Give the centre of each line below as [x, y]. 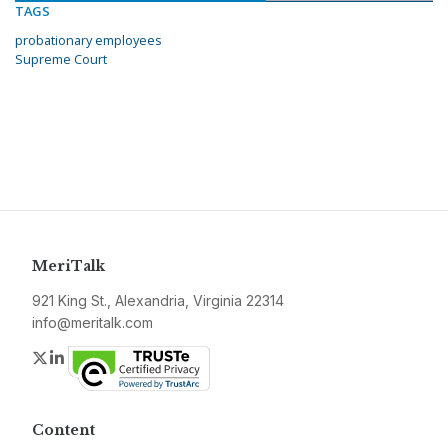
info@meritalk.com [92, 323]
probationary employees [88, 40]
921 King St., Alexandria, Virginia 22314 [158, 301]
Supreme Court [61, 59]
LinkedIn [97, 357]
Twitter [74, 357]
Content [63, 430]
